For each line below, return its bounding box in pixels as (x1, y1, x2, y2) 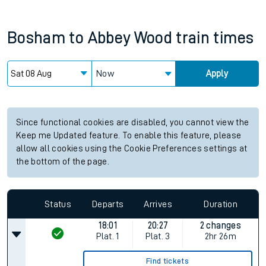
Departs (92, 199, 124, 209)
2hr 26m (204, 232, 237, 241)
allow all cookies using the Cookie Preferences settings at (16, 144, 248, 153)
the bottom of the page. (16, 157, 110, 166)
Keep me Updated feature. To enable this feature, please (16, 131, 242, 140)
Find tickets (146, 256, 189, 265)
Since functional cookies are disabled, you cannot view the (16, 118, 249, 127)
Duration (204, 199, 238, 209)
